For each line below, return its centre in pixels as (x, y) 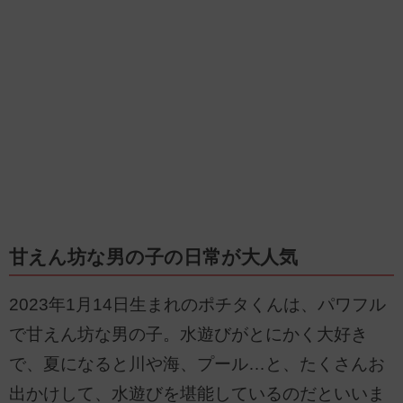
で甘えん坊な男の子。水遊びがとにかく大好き (188, 335)
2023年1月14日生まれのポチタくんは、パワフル (197, 305)
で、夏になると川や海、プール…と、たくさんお (197, 364)
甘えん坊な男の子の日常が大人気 (153, 257)
